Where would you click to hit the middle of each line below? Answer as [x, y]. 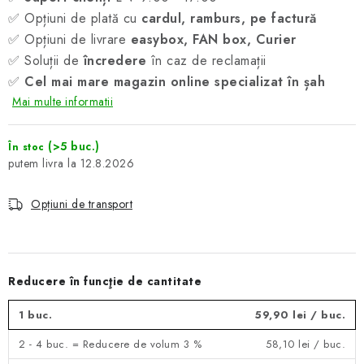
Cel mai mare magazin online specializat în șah [175, 82]
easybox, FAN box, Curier [213, 39]
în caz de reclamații [206, 61]
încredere [115, 61]
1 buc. [35, 315]
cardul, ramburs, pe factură [229, 18]
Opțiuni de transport [82, 204]
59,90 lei [281, 315]
